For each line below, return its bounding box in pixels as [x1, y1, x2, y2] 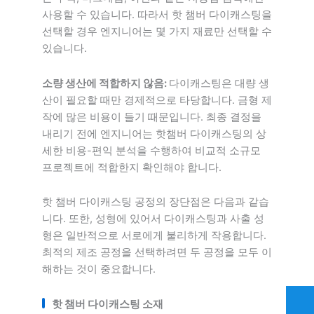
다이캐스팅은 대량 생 [169, 76, 269, 90]
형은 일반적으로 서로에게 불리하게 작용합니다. [42, 229, 266, 243]
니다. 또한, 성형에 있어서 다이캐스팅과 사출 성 [42, 212, 264, 226]
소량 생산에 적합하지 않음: [42, 76, 169, 90]
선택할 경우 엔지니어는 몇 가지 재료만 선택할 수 [42, 25, 272, 39]
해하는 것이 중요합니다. [42, 263, 156, 276]
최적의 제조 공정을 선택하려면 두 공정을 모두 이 [42, 246, 272, 259]
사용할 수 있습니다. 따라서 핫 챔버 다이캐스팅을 [42, 8, 272, 22]
